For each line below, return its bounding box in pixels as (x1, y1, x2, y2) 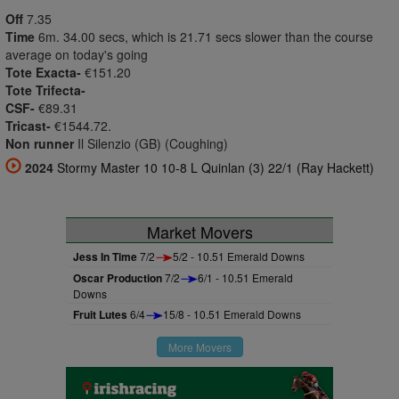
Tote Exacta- (5, 63, 81, 81)
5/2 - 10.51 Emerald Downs (173, 248, 305, 264)
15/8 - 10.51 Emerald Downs (163, 306, 301, 322)
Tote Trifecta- (5, 81, 85, 99)
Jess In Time (73, 248, 137, 265)
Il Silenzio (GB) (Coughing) (74, 134, 228, 152)
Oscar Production (73, 270, 162, 286)
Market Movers (146, 220, 253, 243)
